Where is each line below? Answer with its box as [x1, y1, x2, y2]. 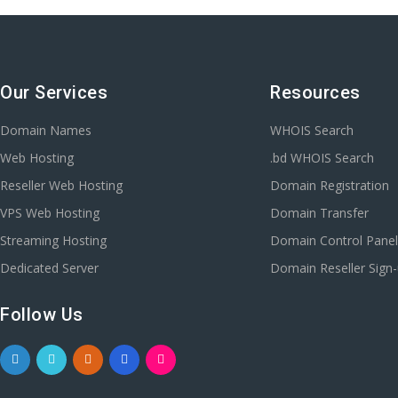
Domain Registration [270, 176, 390, 194]
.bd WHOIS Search [270, 148, 375, 166]
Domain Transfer [270, 203, 370, 221]
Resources [270, 81, 361, 103]
